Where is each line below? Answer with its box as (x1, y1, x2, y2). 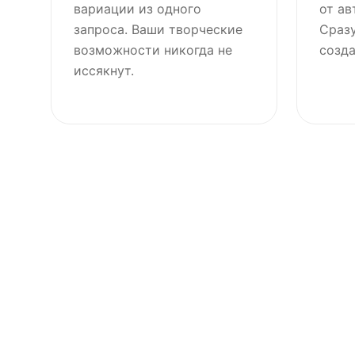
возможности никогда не (74, 42, 232, 58)
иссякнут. (74, 63, 134, 78)
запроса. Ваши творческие (74, 21, 242, 37)
